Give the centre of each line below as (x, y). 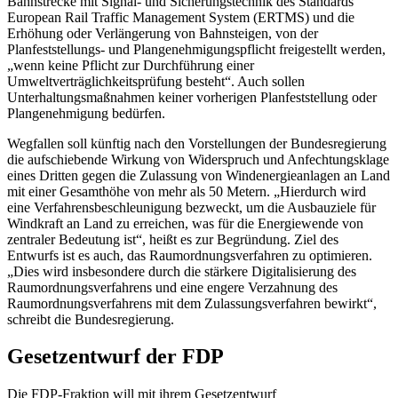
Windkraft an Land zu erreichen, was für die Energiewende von (185, 223)
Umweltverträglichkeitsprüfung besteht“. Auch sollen (156, 81)
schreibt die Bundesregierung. (91, 319)
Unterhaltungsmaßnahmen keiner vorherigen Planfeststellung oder (192, 97)
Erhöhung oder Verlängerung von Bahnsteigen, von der (163, 33)
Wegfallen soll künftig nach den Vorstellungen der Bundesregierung (197, 143)
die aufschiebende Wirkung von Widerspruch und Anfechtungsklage (198, 159)
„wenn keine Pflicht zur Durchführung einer (131, 65)
